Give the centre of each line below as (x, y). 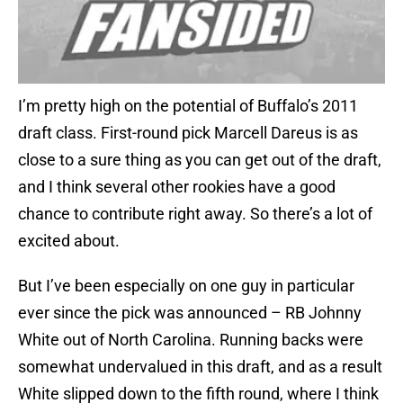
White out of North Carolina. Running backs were (191, 340)
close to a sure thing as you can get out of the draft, (200, 160)
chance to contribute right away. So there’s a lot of (195, 214)
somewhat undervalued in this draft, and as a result (200, 367)
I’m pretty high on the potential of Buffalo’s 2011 (188, 106)
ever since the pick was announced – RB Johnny (190, 313)
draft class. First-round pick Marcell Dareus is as (188, 133)
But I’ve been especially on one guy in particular (186, 286)
